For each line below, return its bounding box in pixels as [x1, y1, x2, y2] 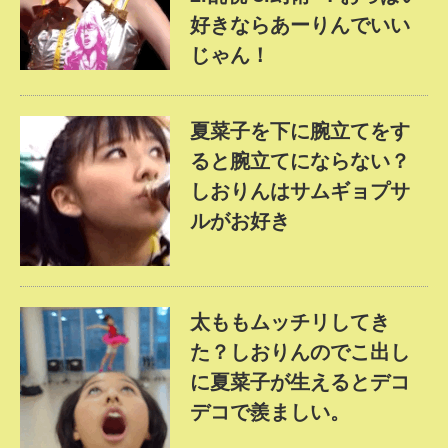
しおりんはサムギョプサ [190, 180, 410, 202]
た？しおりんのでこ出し [190, 341, 410, 363]
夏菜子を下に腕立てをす [190, 120, 410, 142]
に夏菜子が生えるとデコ [190, 371, 410, 393]
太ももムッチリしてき [190, 311, 390, 333]
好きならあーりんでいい [190, 14, 410, 36]
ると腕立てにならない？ [190, 150, 410, 172]
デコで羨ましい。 [190, 401, 350, 423]
